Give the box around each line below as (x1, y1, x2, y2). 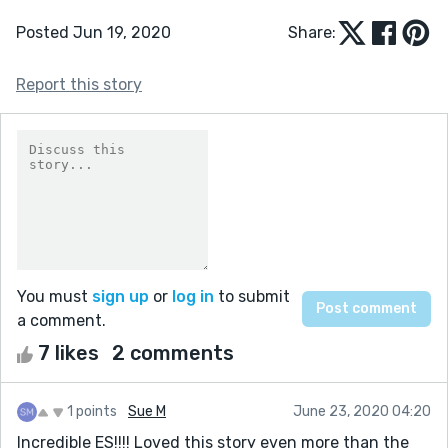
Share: (288, 22, 336, 42)
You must (17, 286, 92, 306)
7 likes (33, 340, 104, 365)
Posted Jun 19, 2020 (16, 22, 171, 42)
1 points (67, 402, 117, 420)
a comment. (17, 310, 106, 330)
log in (172, 286, 214, 306)
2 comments (112, 340, 234, 365)
